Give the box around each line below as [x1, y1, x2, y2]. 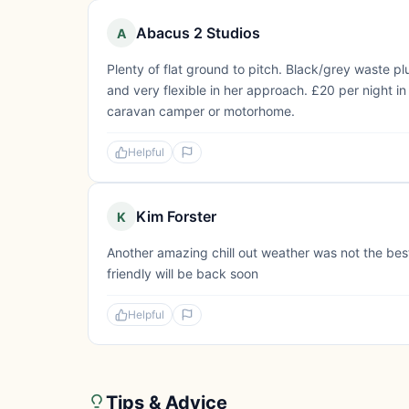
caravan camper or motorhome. [107, 103, 295, 119]
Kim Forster [136, 207, 216, 225]
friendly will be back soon [107, 266, 258, 281]
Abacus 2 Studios [136, 24, 260, 42]
